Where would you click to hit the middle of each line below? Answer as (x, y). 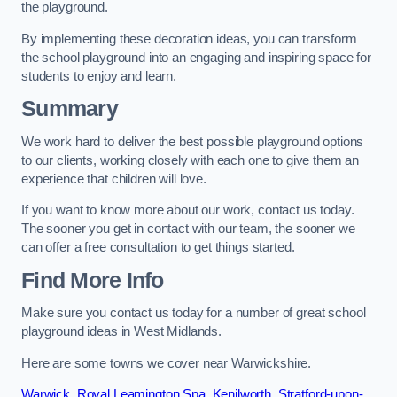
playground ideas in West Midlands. (122, 332)
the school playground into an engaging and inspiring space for (196, 57)
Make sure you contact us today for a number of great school (194, 313)
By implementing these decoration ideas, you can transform (189, 39)
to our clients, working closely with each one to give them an (191, 160)
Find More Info (93, 280)
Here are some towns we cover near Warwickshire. (167, 363)
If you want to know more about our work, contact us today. (188, 210)
